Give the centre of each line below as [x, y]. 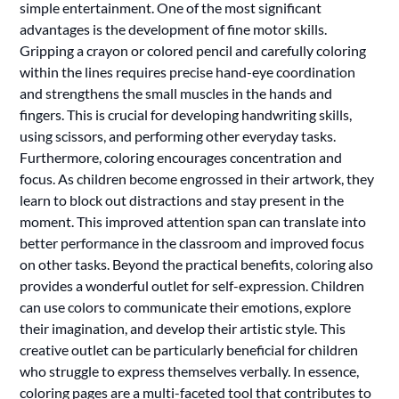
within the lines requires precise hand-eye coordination [188, 71]
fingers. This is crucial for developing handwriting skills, [186, 114]
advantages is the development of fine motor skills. [174, 28]
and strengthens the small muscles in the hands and [176, 93]
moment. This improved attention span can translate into [193, 221]
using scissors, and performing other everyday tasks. [178, 135]
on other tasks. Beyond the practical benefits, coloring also [197, 264]
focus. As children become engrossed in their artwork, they [197, 178]
